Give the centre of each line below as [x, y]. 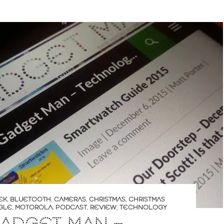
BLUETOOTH [30, 200]
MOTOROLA [34, 208]
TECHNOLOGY [143, 208]
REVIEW [103, 208]
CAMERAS [70, 200]
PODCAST [71, 208]
